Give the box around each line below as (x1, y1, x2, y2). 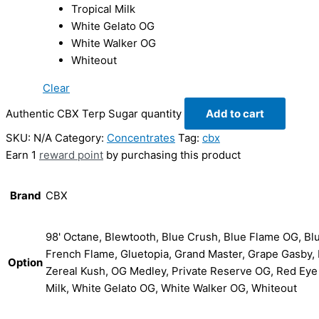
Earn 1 (6, 148, 39, 162)
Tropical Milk (71, 2, 135, 16)
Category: (55, 131, 107, 145)
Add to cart (206, 107, 264, 121)
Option (8, 256, 43, 270)
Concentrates (107, 131, 175, 145)
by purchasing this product (103, 148, 241, 162)
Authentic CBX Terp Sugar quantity (6, 107, 182, 121)
